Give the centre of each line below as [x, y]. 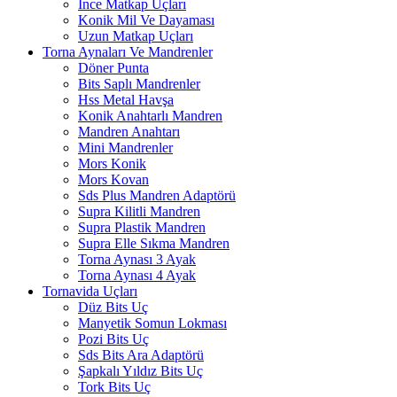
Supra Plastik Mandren [142, 227]
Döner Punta [113, 68]
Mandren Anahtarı [129, 132]
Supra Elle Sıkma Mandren [154, 243]
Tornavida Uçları [90, 291]
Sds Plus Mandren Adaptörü [157, 195]
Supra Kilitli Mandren [139, 211]
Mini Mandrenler [125, 148]
